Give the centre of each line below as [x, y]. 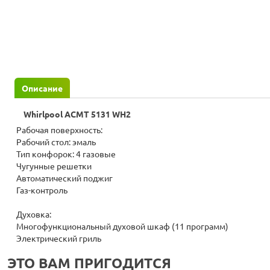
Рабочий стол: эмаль [56, 143]
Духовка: [34, 215]
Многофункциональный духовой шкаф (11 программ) [122, 227]
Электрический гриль [59, 239]
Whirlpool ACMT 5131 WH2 [77, 115]
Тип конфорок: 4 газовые [66, 155]
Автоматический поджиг [64, 179]
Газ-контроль [42, 191]
